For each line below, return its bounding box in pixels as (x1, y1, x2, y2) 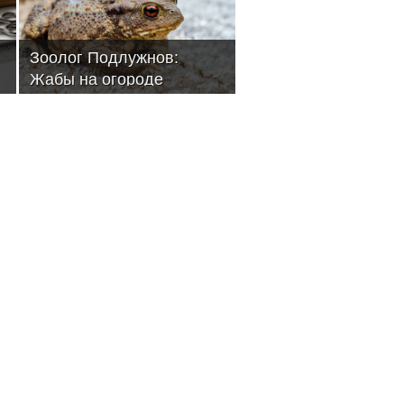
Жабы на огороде (29, 69, 163, 88)
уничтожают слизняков (29, 91, 202, 110)
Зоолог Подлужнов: (29, 48, 179, 67)
